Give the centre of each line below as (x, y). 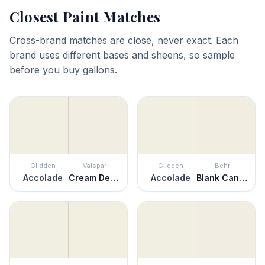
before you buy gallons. (63, 70)
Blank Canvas (243, 178)
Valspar (94, 166)
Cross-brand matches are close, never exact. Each (124, 40)
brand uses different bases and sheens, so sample (122, 55)
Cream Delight (114, 178)
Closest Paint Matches (85, 17)
